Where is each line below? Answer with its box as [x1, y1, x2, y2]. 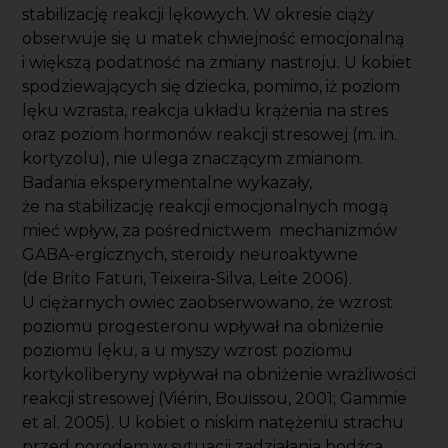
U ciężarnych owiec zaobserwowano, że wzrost [22, 293, 394, 313]
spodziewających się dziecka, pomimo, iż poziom [22, 77, 401, 97]
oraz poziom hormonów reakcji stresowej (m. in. [22, 125, 398, 145]
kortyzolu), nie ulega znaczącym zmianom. [22, 149, 364, 169]
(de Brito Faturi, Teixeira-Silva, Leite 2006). [22, 269, 353, 289]
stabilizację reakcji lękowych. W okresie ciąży [22, 5, 375, 25]
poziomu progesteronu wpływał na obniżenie [22, 317, 385, 337]
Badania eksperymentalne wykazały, [22, 173, 313, 193]
